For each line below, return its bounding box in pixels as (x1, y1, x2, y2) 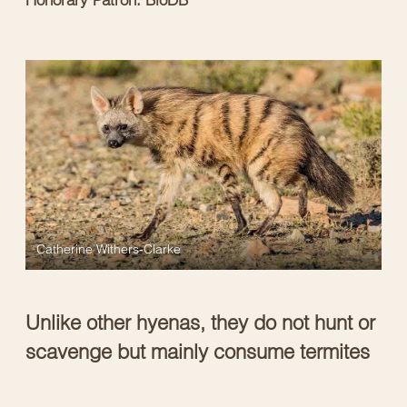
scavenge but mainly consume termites (25, 338, 370, 364)
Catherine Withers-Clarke (36, 240, 181, 257)
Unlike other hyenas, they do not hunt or (25, 309, 375, 335)
